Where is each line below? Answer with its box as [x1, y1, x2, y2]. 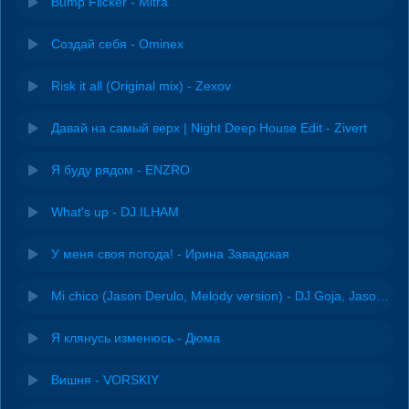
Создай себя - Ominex [51, 36, 184, 51]
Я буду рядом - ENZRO [51, 162, 190, 177]
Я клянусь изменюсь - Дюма [51, 330, 220, 345]
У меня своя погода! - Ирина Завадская [51, 246, 289, 261]
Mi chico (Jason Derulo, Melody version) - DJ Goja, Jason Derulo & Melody [376, 288, 389, 303]
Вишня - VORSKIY [51, 372, 159, 387]
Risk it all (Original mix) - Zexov [51, 78, 231, 93]
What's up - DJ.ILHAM [51, 204, 179, 219]
